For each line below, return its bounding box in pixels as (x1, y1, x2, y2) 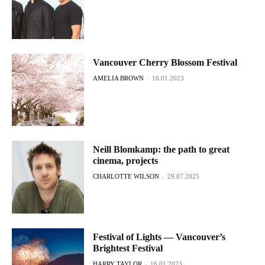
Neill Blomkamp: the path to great (93, 144, 230, 155)
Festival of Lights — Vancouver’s (93, 231, 226, 242)
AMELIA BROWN (93, 74, 144, 82)
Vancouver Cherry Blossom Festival (93, 57, 238, 67)
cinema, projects (93, 156, 159, 166)
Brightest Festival (93, 243, 163, 253)
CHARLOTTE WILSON (93, 173, 160, 180)
